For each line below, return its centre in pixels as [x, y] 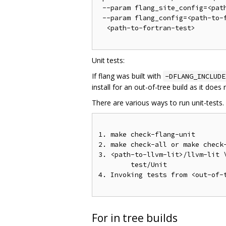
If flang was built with [127, 76]
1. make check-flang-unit [147, 134]
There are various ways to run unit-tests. [158, 102]
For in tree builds [135, 218]
